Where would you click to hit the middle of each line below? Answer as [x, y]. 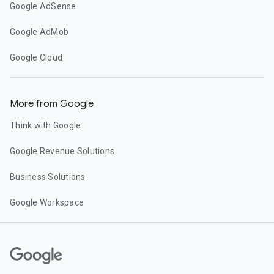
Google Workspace [47, 202]
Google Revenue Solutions [62, 151]
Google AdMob [39, 32]
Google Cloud [36, 57]
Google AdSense [43, 6]
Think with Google [46, 125]
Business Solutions [48, 177]
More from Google [52, 104]
